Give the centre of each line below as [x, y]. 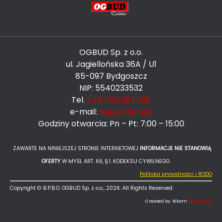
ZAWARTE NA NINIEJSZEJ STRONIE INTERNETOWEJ [75, 148]
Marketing [200, 201]
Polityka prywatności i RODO [176, 174]
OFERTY [51, 161]
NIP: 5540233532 [111, 88]
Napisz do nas [126, 111]
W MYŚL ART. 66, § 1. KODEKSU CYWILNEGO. [120, 161]
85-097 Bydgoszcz [111, 76]
